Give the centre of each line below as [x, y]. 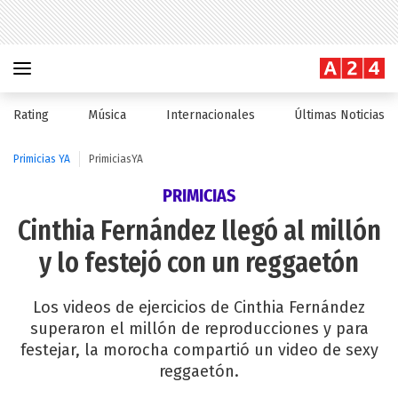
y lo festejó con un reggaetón [199, 263]
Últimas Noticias [339, 115]
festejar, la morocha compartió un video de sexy [199, 350]
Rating [31, 115]
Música [107, 115]
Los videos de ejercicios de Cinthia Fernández [199, 307]
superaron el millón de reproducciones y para [199, 329]
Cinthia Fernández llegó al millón [199, 231]
